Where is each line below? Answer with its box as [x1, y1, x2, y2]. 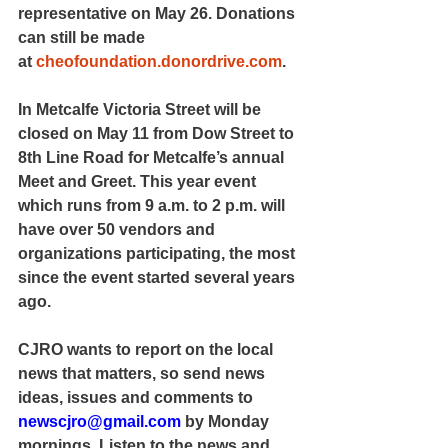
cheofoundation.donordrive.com [36, 53, 282, 71]
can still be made [18, 29, 149, 47]
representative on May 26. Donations [18, 5, 299, 23]
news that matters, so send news [18, 365, 269, 383]
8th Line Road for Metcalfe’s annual [18, 149, 288, 167]
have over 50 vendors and [18, 221, 219, 239]
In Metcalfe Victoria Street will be [18, 101, 265, 119]
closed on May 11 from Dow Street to [18, 125, 298, 143]
